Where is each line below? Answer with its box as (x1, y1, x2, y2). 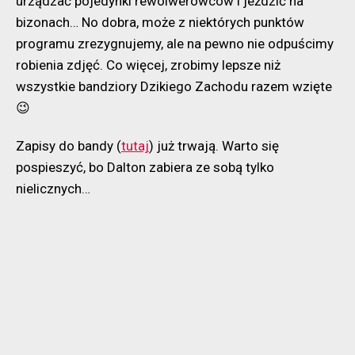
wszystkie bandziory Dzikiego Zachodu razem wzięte (16, 78, 332, 94)
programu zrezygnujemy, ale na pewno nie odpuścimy (16, 35, 334, 52)
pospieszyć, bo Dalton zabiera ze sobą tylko (16, 158, 274, 175)
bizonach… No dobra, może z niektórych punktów (16, 13, 304, 30)
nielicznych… (16, 180, 90, 197)
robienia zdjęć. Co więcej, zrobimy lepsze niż (16, 56, 281, 73)
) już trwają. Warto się (149, 137, 279, 154)
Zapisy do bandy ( (16, 137, 121, 154)
